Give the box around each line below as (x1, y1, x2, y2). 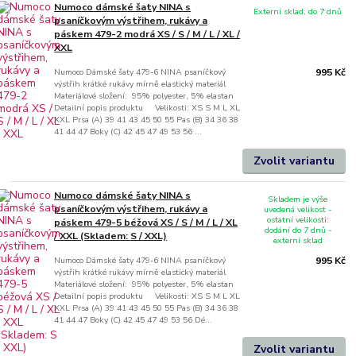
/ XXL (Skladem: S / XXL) (54, 229, 168, 242)
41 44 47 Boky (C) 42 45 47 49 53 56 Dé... (54, 313, 213, 326)
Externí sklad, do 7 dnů (253, 5, 342, 17)
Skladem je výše (268, 193, 328, 206)
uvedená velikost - (264, 203, 332, 216)
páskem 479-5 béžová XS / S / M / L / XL (54, 215, 238, 229)
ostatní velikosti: (266, 214, 329, 226)
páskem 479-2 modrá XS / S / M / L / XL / (54, 28, 241, 41)
